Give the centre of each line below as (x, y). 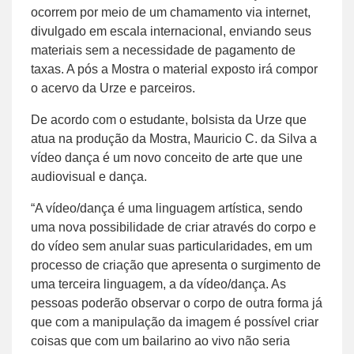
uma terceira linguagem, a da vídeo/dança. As (158, 284)
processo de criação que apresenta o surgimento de (176, 265)
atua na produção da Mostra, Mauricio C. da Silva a (174, 138)
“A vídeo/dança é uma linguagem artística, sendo (167, 208)
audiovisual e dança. (89, 176)
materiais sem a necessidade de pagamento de (163, 50)
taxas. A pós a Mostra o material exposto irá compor (174, 69)
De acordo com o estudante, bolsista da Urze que (169, 119)
